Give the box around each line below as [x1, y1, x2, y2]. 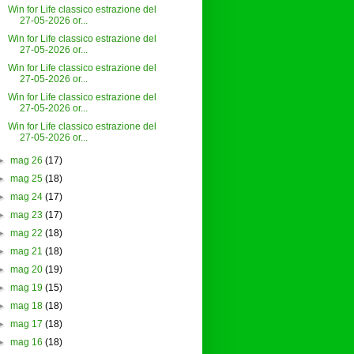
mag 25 [9, 173, 43, 185]
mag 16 [9, 337, 43, 348]
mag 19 [9, 282, 43, 294]
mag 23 [9, 209, 43, 221]
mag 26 [9, 155, 43, 167]
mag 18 [9, 300, 43, 312]
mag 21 [9, 246, 43, 258]
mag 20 [9, 264, 43, 276]
